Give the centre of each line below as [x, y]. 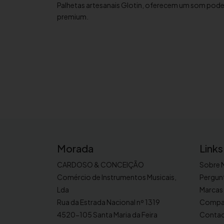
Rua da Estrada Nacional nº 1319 [108, 202]
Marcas [211, 189]
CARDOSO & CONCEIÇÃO [100, 164]
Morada [75, 148]
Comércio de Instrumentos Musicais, [117, 177]
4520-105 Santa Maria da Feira [107, 214]
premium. [73, 16]
